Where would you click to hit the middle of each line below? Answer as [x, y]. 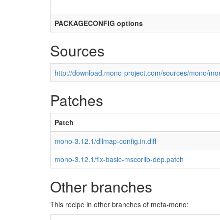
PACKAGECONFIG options [99, 23]
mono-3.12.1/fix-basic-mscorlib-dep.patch [119, 159]
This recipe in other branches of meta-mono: [119, 204]
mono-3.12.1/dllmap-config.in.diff [105, 141]
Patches [77, 100]
